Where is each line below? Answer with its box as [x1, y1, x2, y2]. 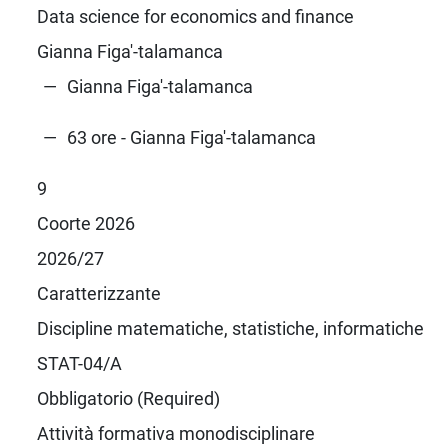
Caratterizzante [36, 282, 161, 304]
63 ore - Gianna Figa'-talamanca [66, 126, 316, 148]
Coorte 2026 [36, 212, 135, 234]
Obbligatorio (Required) [36, 387, 220, 409]
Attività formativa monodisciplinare [36, 422, 315, 444]
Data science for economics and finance [36, 5, 354, 27]
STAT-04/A [36, 352, 122, 374]
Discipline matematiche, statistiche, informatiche [36, 317, 424, 339]
